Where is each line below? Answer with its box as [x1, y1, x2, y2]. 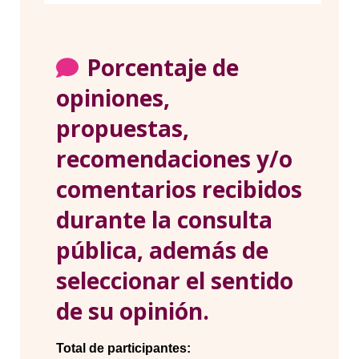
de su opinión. [56, 296, 209, 327]
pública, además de [56, 235, 268, 266]
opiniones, [56, 83, 170, 114]
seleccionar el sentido [56, 265, 293, 296]
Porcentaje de [87, 52, 239, 83]
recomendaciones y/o [56, 143, 292, 175]
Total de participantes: [56, 341, 191, 355]
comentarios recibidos [56, 174, 302, 205]
